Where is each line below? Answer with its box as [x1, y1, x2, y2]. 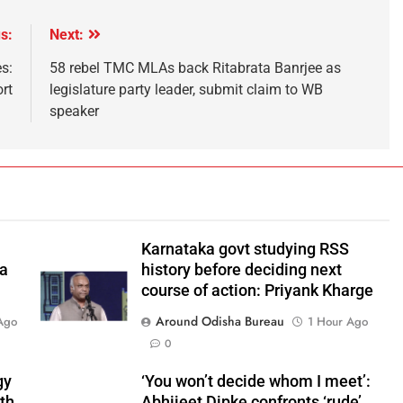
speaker [49, 102, 99, 120]
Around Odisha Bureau [155, 311, 284, 330]
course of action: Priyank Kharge [140, 281, 373, 300]
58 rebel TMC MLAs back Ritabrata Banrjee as [49, 58, 341, 76]
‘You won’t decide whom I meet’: [140, 372, 371, 390]
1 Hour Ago [307, 312, 368, 330]
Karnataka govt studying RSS [140, 239, 349, 258]
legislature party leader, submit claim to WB [49, 80, 323, 98]
